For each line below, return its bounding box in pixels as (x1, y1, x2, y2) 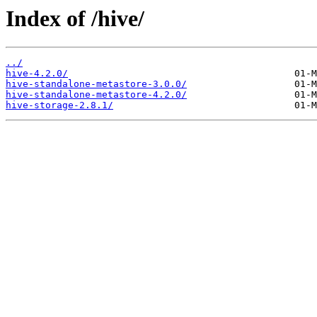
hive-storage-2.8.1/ (6, 100, 113, 111)
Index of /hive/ (6, 6, 144, 31)
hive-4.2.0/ (6, 68, 68, 79)
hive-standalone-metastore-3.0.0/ (6, 79, 187, 90)
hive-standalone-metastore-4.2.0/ (6, 89, 187, 100)
